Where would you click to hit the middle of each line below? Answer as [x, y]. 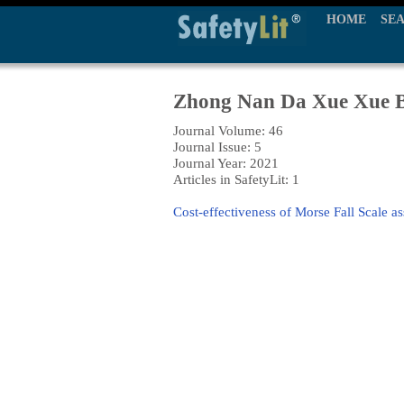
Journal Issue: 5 [217, 147]
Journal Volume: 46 [228, 130]
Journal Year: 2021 [226, 163]
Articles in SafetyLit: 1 [236, 179]
